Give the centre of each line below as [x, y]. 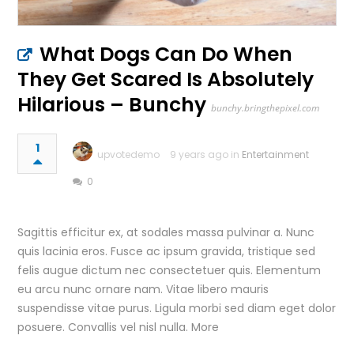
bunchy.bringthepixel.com [265, 108]
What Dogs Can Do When [166, 55]
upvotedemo [129, 155]
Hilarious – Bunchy [112, 105]
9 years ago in [206, 155]
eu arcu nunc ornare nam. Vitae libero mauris [143, 290]
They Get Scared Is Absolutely [166, 80]
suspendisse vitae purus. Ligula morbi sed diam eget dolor [177, 309]
